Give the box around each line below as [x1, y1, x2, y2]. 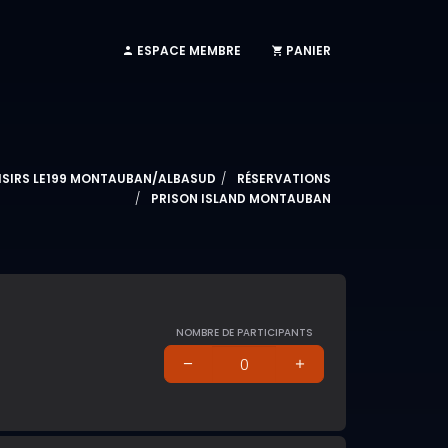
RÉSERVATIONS [237, 170, 331, 187]
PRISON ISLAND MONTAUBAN [151, 190, 331, 207]
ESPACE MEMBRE [137, 41, 241, 59]
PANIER [286, 41, 331, 59]
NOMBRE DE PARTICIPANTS [175, 325, 313, 341]
